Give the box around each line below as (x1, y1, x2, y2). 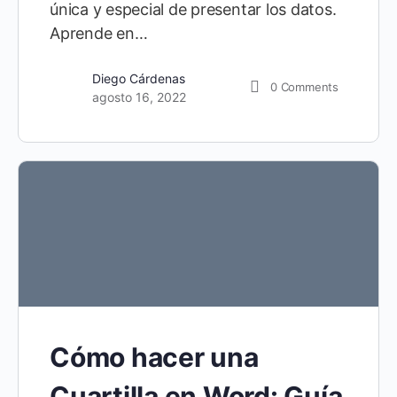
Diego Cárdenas (92, 70, 185, 86)
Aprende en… (50, 23, 148, 43)
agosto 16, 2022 (92, 89, 186, 105)
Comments (280, 80, 339, 95)
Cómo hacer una (50, 341, 259, 374)
